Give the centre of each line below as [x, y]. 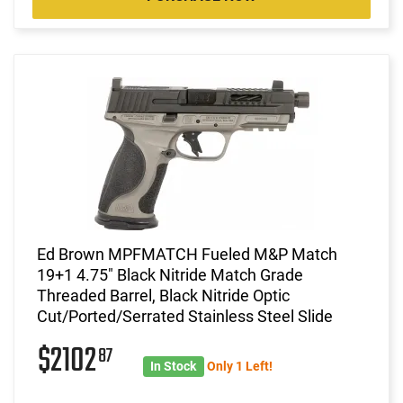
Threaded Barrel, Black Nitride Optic [163, 295]
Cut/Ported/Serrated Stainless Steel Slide [185, 316]
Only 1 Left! [239, 366]
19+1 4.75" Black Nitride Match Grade [170, 274]
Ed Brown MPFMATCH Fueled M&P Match [187, 254]
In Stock [174, 366]
